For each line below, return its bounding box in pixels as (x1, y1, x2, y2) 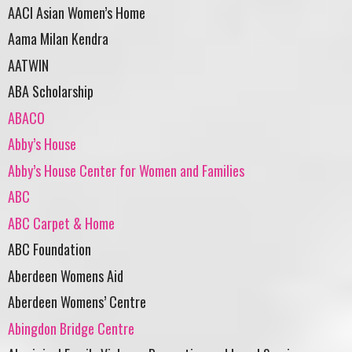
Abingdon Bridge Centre (8, 317, 134, 339)
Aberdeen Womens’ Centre (8, 291, 146, 313)
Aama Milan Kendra (8, 28, 108, 49)
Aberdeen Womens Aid (8, 265, 123, 286)
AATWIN (8, 54, 49, 75)
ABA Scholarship (8, 81, 93, 102)
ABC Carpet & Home (8, 212, 115, 233)
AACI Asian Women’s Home (8, 2, 145, 23)
